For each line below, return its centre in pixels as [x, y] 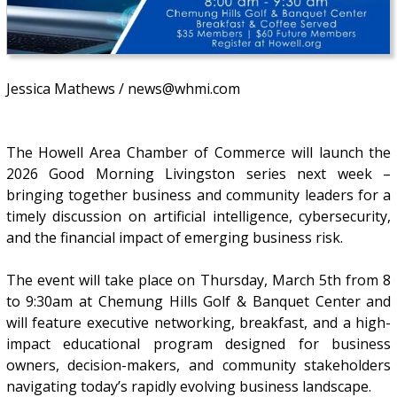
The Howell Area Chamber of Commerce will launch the [198, 153]
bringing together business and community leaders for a [198, 195]
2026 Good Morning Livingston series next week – [198, 174]
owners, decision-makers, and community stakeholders [198, 366]
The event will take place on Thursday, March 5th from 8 [198, 280]
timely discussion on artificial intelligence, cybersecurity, [198, 217]
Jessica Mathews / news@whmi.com [123, 89]
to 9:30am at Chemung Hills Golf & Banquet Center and [198, 302]
